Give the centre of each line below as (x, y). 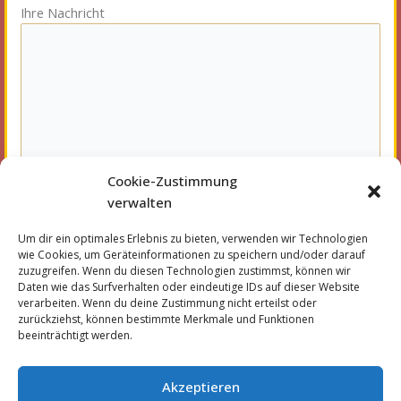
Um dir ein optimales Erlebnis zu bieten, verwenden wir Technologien (193, 239)
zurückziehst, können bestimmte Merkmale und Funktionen (166, 319)
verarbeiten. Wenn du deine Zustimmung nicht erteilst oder (167, 303)
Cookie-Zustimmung (172, 181)
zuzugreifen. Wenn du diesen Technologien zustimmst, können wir (184, 271)
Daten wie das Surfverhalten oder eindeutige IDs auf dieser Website (189, 287)
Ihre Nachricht (63, 13)
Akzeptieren (200, 386)
